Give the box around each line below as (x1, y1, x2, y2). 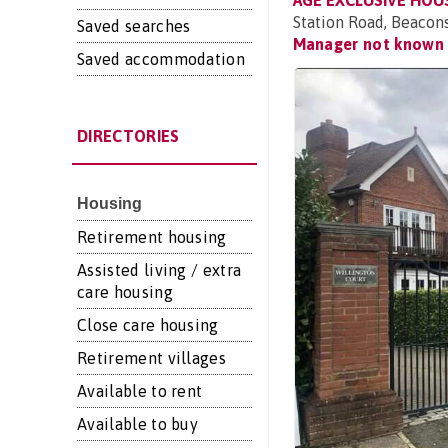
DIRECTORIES (77, 127, 180, 145)
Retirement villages (77, 349, 227, 367)
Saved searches (77, 17, 191, 35)
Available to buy (77, 415, 199, 433)
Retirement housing (77, 228, 227, 246)
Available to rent (77, 382, 203, 400)
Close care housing (77, 316, 219, 334)
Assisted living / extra (77, 261, 242, 279)
